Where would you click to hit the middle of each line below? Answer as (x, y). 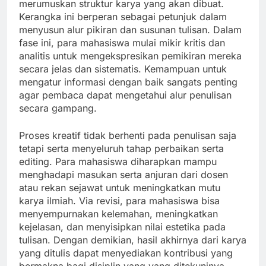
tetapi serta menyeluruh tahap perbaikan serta (121, 149)
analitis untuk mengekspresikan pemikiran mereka (130, 56)
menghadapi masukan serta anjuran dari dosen (123, 175)
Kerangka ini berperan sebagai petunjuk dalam (123, 17)
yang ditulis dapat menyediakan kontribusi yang (126, 253)
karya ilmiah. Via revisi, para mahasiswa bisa (119, 201)
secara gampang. (58, 108)
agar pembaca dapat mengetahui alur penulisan (125, 95)
